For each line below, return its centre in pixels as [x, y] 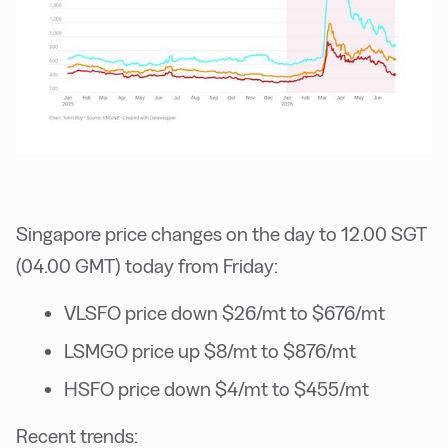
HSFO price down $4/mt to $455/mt [216, 389]
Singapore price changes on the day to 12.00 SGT [221, 234]
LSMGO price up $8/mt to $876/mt [210, 351]
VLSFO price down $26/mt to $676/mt [224, 313]
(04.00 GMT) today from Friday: [147, 266]
